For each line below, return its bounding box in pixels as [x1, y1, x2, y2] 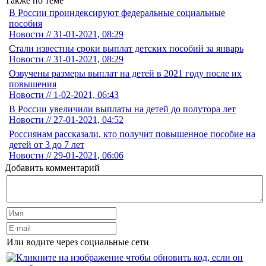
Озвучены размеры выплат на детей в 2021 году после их [9, 68, 242, 79]
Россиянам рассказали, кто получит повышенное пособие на [9, 129, 255, 140]
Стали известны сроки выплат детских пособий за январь [9, 43, 243, 54]
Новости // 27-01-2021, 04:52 [9, 115, 123, 125]
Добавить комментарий [5, 163, 100, 173]
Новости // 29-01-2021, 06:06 [9, 150, 123, 161]
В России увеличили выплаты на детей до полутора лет [9, 104, 236, 115]
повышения [9, 79, 56, 90]
